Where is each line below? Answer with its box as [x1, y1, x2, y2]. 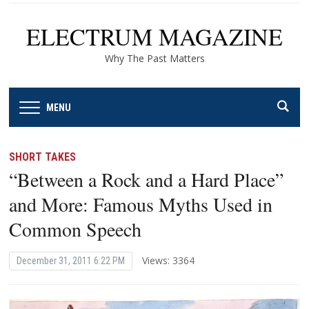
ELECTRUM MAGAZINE [26, 21, 283, 52]
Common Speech [9, 215, 142, 242]
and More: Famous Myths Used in [9, 190, 273, 217]
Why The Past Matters [104, 52, 205, 65]
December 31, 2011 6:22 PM [17, 255, 126, 266]
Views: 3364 [142, 253, 195, 267]
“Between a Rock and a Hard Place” [9, 166, 284, 192]
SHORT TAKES [9, 150, 77, 163]
